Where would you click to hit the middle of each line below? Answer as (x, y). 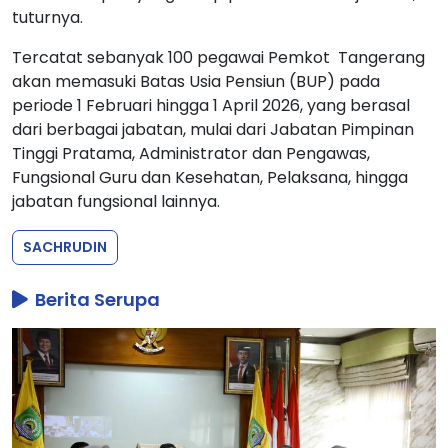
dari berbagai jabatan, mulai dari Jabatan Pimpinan (213, 129)
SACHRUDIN (65, 246)
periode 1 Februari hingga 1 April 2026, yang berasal (211, 105)
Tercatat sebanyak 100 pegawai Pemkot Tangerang (218, 57)
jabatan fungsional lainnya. (116, 201)
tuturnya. (47, 17)
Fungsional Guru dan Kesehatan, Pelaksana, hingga (210, 177)
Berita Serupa (95, 299)
